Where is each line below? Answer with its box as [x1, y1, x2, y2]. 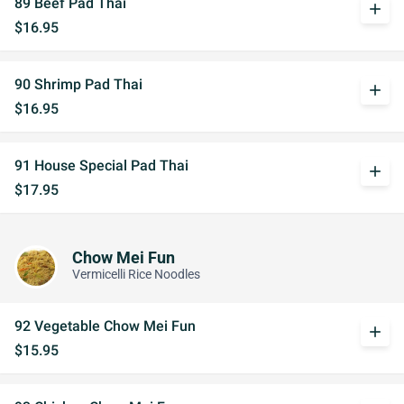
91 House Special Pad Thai [14, 157, 188, 174]
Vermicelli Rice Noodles [72, 266, 200, 282]
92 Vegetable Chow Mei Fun [14, 317, 196, 335]
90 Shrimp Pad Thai [14, 76, 142, 93]
